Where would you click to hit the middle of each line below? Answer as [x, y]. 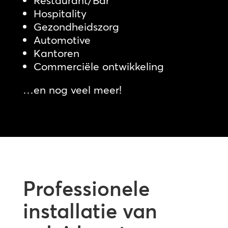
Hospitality [60, 13]
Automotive [62, 40]
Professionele [86, 189]
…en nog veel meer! [72, 90]
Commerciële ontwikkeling [98, 66]
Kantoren [56, 53]
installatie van [90, 211]
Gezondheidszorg [76, 27]
